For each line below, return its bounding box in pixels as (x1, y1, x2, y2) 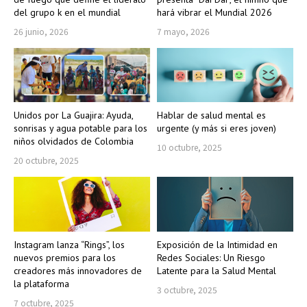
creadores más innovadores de (14, 264, 142, 277)
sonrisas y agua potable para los (14, 122, 147, 135)
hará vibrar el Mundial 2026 (157, 5, 272, 19)
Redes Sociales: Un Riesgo (157, 251, 265, 264)
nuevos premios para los (14, 251, 116, 264)
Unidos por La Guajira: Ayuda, (14, 109, 134, 122)
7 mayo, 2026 (157, 25, 210, 37)
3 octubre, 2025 (157, 283, 217, 295)
